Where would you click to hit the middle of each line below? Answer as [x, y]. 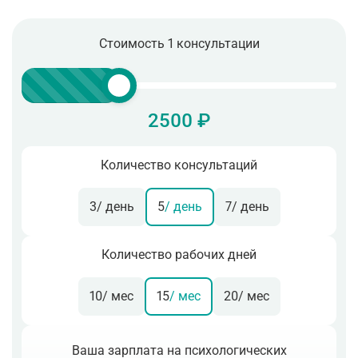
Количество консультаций [179, 165]
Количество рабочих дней [179, 255]
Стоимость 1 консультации [179, 44]
